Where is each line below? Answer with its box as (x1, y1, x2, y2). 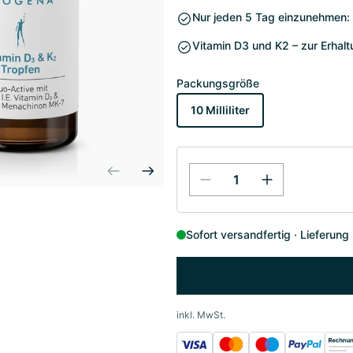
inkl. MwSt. (176, 309, 225, 321)
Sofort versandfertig (186, 228, 291, 241)
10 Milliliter (191, 103, 250, 117)
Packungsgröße (176, 76, 259, 90)
